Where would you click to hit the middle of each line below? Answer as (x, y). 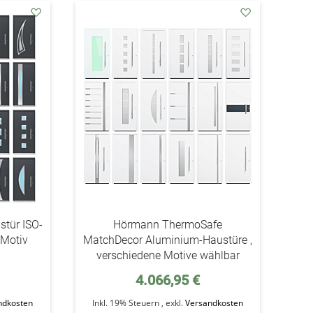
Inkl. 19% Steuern (127, 303)
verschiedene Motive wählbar (168, 255)
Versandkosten (214, 303)
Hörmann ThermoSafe (168, 225)
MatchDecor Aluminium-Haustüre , (168, 240)
